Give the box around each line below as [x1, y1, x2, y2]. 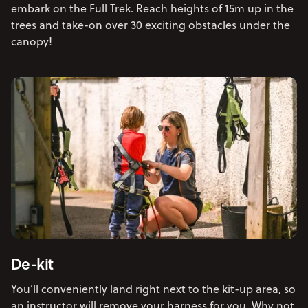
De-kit [11, 252, 54, 274]
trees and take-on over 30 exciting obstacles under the [11, 17, 290, 33]
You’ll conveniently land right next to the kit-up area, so [11, 280, 296, 296]
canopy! [11, 34, 52, 49]
